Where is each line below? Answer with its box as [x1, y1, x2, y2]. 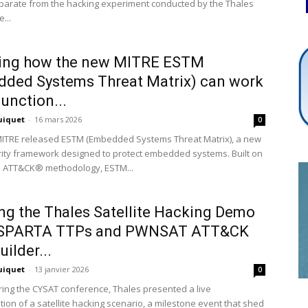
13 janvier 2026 [34, 264, 89, 274]
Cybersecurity [153, 34, 217, 45]
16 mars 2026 [34, 114, 82, 124]
